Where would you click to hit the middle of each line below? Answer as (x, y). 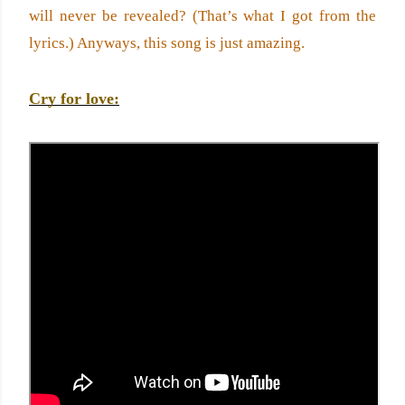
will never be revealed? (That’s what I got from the (202, 16)
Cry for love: (74, 99)
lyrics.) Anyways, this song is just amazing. (167, 43)
